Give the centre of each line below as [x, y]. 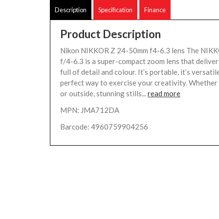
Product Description [110, 34]
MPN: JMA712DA [90, 110]
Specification [115, 10]
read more [164, 93]
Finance [155, 10]
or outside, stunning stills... [104, 93]
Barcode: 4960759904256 [104, 127]
